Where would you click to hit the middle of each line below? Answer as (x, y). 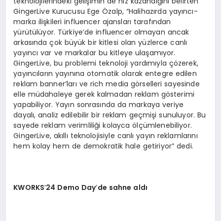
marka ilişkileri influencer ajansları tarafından (92, 21)
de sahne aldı (123, 187)
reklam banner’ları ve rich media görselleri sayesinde (107, 84)
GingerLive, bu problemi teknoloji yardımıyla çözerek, (106, 63)
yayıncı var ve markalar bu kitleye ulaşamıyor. (94, 53)
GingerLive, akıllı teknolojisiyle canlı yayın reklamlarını (106, 135)
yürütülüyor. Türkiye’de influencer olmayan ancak (101, 32)
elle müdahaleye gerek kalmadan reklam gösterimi (104, 94)
